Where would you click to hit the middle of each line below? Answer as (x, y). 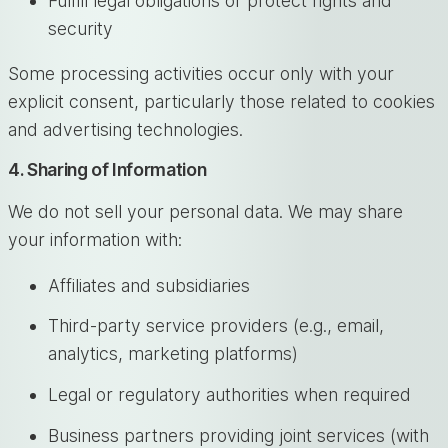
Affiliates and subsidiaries (149, 285)
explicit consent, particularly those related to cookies (221, 102)
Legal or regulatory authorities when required (229, 395)
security (80, 28)
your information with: (95, 239)
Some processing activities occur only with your (201, 74)
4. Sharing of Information (107, 169)
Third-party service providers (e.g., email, (216, 326)
